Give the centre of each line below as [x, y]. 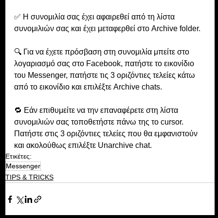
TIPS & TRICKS [29, 177]
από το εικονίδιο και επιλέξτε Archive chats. [89, 87]
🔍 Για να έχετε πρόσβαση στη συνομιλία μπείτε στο [102, 52]
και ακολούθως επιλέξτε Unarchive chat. [83, 145]
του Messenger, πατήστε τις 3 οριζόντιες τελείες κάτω [105, 75]
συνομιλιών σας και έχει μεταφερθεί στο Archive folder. [108, 29]
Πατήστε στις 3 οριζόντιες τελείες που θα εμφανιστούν [107, 134]
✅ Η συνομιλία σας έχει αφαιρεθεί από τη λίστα [95, 17]
